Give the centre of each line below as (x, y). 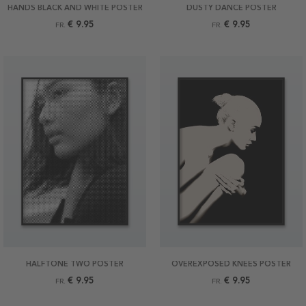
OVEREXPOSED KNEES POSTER (231, 264)
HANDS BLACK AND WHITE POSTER (75, 8)
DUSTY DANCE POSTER (231, 8)
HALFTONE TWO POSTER (75, 264)
